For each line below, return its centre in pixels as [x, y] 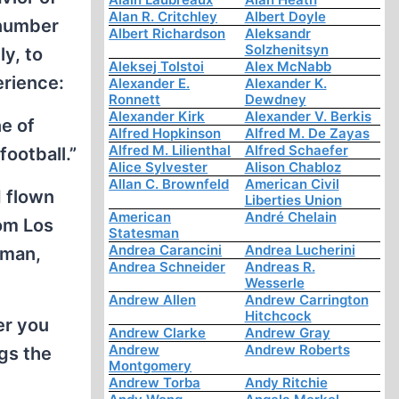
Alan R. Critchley [163, 17]
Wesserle [274, 283]
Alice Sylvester [159, 167]
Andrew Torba [155, 383]
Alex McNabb [288, 67]
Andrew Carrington [306, 300]
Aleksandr [277, 34]
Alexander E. [150, 84]
